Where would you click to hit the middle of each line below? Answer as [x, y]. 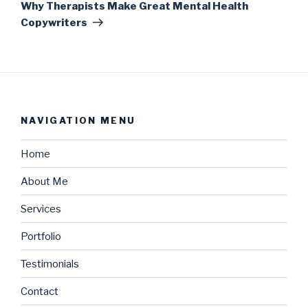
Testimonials [50, 264]
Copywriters [54, 22]
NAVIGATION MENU [78, 120]
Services [41, 209]
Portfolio [41, 236]
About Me [44, 181]
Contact [40, 291]
